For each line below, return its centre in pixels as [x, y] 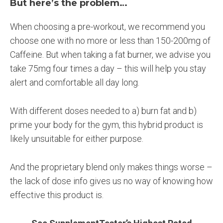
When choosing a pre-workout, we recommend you [108, 27]
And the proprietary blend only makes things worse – [111, 167]
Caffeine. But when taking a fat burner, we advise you [110, 55]
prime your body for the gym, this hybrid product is [107, 125]
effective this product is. [57, 195]
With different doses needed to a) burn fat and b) [103, 111]
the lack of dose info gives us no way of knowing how [111, 181]
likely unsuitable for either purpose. [77, 139]
